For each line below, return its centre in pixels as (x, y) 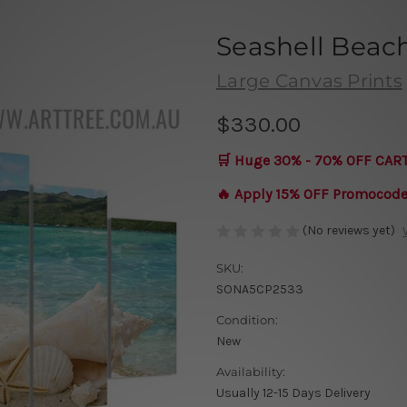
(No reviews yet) (349, 230)
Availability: (251, 372)
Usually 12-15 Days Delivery (293, 393)
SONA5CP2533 (260, 290)
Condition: (247, 320)
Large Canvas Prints (309, 80)
